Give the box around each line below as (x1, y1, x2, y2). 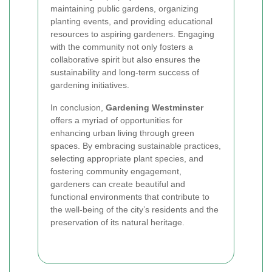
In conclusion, (50, 103, 106, 112)
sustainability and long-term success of (50, 67, 199, 77)
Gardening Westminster (106, 103, 203, 112)
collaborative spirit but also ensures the (50, 55, 200, 64)
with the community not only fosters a (50, 42, 193, 52)
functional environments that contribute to (50, 192, 209, 202)
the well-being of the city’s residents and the (50, 205, 219, 214)
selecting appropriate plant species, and (50, 154, 203, 163)
